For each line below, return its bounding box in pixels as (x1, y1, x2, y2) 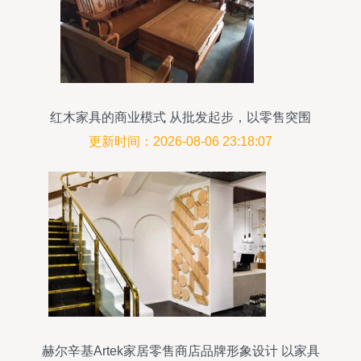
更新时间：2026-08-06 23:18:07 (89, 135, 272, 148)
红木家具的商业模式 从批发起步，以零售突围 (50, 110, 311, 124)
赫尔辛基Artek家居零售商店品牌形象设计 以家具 (41, 344, 320, 358)
